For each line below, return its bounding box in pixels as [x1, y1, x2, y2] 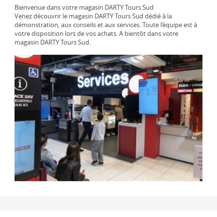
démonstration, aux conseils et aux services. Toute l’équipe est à [15, 20, 197, 29]
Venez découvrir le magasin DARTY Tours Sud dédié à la [15, 11, 172, 20]
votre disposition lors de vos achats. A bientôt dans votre [15, 29, 178, 38]
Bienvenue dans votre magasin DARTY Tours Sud [15, 2, 154, 12]
